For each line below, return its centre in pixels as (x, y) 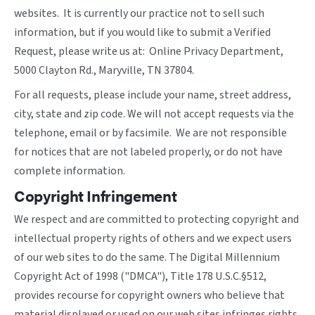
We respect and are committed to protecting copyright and (156, 219)
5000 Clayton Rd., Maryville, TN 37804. (104, 70)
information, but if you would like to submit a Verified (142, 32)
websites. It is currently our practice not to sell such (139, 13)
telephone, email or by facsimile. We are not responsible (150, 133)
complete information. (72, 171)
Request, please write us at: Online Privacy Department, (149, 51)
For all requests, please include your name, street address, (153, 95)
